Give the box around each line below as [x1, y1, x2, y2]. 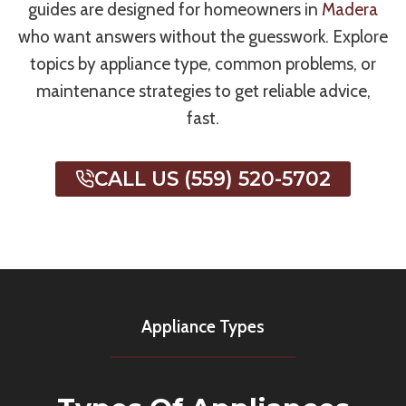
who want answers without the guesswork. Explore [18, 26, 388, 48]
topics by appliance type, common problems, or [30, 53, 376, 75]
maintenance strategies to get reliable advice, [35, 81, 371, 102]
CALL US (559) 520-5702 [94, 167, 332, 191]
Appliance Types [141, 316, 265, 338]
